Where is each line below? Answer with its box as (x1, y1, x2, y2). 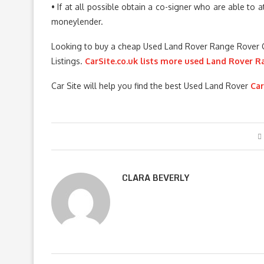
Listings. (51, 56, 85, 66)
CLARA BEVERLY (122, 171, 189, 184)
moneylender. (51, 16, 103, 27)
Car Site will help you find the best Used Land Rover (51, 81, 250, 91)
